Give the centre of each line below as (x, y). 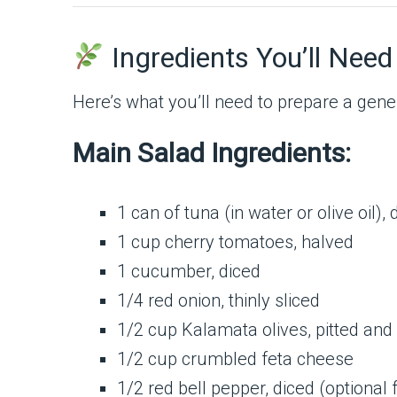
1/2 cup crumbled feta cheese (235, 359)
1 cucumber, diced (189, 271)
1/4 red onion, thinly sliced (218, 300)
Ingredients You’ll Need (249, 58)
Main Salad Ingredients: (212, 153)
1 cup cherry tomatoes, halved (235, 242)
